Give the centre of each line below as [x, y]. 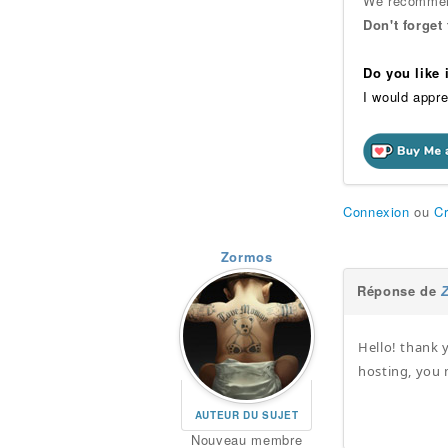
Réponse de [399, 290]
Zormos [246, 256]
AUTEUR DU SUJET [246, 415]
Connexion [376, 211]
